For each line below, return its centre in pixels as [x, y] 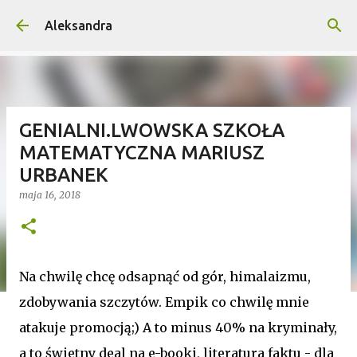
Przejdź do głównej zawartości [178, 20]
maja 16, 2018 [50, 195]
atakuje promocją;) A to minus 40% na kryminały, [178, 328]
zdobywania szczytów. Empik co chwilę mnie [164, 302]
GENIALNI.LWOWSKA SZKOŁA [152, 130]
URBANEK [64, 175]
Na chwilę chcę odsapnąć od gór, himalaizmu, [165, 277]
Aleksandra [78, 25]
